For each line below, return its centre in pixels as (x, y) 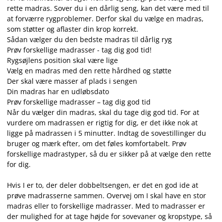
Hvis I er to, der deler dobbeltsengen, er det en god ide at (103, 185)
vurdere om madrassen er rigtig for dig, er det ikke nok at (102, 123)
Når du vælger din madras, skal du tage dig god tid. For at (103, 112)
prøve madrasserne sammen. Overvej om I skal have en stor (107, 195)
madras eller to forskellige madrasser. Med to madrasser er (106, 206)
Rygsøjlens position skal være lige (62, 60)
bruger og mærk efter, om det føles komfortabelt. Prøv (97, 143)
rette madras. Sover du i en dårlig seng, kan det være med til (108, 8)
